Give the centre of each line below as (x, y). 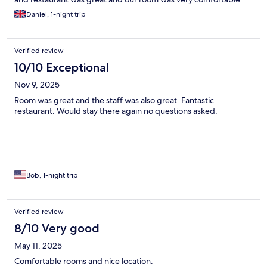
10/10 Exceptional (62, 68)
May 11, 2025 (38, 246)
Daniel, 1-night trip (56, 15)
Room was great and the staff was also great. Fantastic (114, 100)
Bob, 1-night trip (52, 176)
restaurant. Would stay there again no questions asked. (116, 111)
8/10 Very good (57, 229)
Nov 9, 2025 (37, 85)
